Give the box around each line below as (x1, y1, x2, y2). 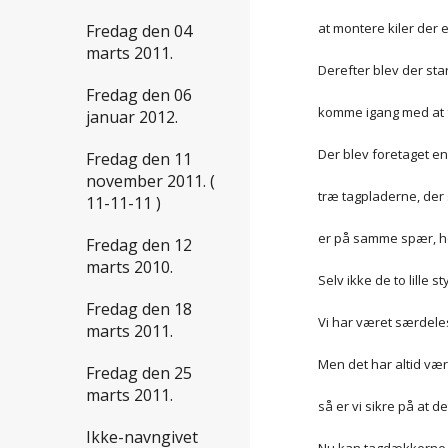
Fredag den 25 (86, 362, 192, 385)
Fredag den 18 (86, 298, 192, 321)
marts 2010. (86, 256, 173, 279)
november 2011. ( (86, 170, 215, 193)
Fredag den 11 (86, 148, 192, 171)
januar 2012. (86, 106, 178, 129)
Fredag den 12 (86, 234, 192, 257)
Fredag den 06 (86, 84, 192, 107)
